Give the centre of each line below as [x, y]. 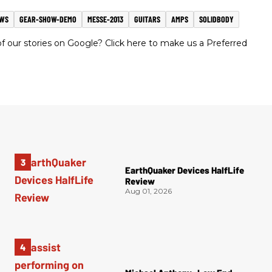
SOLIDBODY [216, 19]
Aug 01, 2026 [148, 191]
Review [140, 181]
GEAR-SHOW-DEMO [48, 19]
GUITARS [147, 19]
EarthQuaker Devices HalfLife [185, 170]
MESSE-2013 [105, 19]
